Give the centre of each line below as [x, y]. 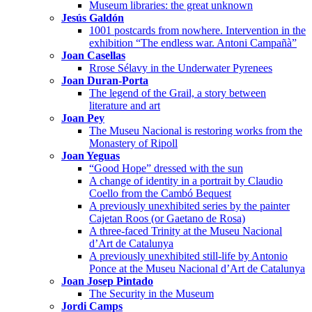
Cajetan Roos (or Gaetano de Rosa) [167, 218]
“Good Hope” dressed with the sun [166, 168]
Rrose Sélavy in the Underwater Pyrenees [181, 68]
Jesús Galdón [93, 17]
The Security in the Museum [151, 293]
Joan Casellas [93, 55]
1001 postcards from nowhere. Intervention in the [197, 30]
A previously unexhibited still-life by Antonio [188, 256]
